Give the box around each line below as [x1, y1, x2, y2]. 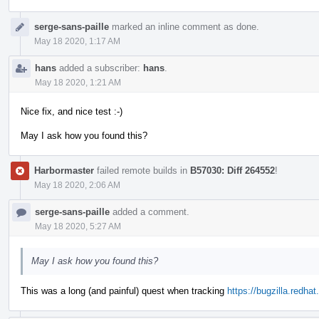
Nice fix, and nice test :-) [21, 105, 122, 117]
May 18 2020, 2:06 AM [34, 179, 120, 190]
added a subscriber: [56, 62, 143, 73]
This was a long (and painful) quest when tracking [21, 285, 227, 296]
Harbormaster [34, 164, 94, 176]
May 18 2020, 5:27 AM [35, 221, 121, 231]
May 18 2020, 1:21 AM [35, 77, 121, 88]
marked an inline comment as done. [109, 21, 259, 32]
